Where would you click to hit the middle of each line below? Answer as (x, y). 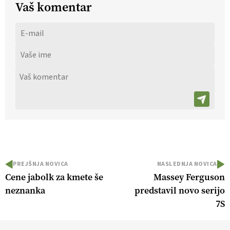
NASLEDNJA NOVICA (187, 164)
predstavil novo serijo (180, 191)
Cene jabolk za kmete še (54, 177)
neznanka (25, 191)
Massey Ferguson (189, 177)
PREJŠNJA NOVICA (41, 164)
